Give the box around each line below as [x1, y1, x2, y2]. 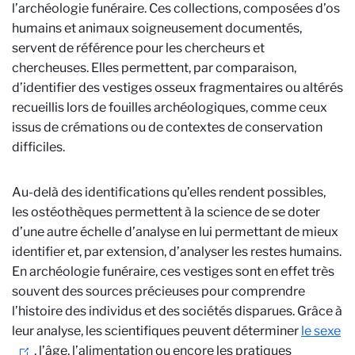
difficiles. [12, 139, 67, 155]
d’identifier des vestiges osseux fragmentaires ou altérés [12, 80, 343, 95]
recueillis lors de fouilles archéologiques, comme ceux [12, 100, 327, 115]
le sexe [301, 323, 341, 338]
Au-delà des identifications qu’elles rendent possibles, [12, 185, 326, 200]
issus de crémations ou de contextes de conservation [12, 120, 323, 135]
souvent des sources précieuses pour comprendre [12, 284, 305, 299]
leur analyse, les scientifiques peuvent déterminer [12, 323, 301, 338]
